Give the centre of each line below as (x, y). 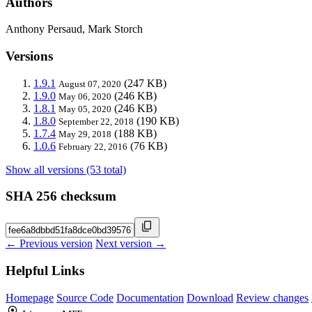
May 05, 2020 (85, 109)
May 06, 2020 (85, 96)
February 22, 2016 (93, 146)
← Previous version (49, 244)
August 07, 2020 (90, 84)
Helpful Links (45, 270)
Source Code (85, 297)
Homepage (30, 297)
